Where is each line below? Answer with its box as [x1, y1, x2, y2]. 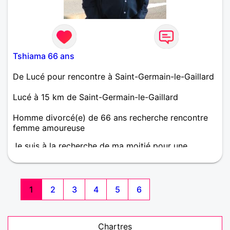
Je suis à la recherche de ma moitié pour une [13, 140, 187, 151]
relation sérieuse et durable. [13, 150, 121, 161]
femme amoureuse [13, 122, 85, 133]
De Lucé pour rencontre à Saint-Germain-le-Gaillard [13, 71, 214, 82]
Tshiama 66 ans [13, 50, 74, 61]
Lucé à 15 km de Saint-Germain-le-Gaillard [13, 91, 178, 102]
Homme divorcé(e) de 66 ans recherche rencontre [13, 112, 208, 123]
